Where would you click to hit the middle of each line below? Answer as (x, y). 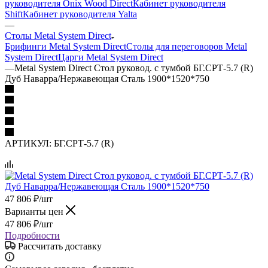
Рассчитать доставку (60, 246)
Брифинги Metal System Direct (66, 46)
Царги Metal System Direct (111, 57)
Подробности (32, 235)
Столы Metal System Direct (58, 35)
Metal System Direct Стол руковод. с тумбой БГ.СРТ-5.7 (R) (134, 68)
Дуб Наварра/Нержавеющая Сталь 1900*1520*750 (107, 78)
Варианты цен (35, 211)
